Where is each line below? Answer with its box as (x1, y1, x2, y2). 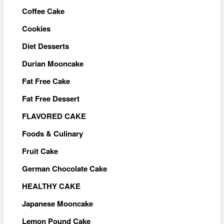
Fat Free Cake (21, 75, 70, 87)
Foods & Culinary (21, 128, 83, 139)
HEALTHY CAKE (21, 180, 80, 192)
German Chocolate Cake (21, 163, 107, 174)
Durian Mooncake (21, 58, 83, 69)
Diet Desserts (21, 40, 69, 52)
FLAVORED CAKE (21, 110, 86, 122)
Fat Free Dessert (21, 93, 79, 104)
